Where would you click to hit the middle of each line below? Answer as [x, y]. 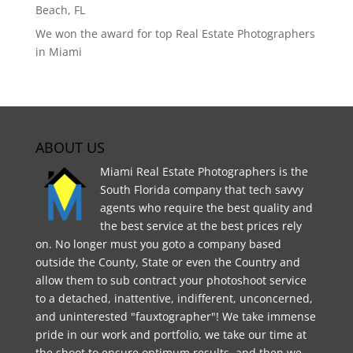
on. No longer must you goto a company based [158, 243]
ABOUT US [70, 147]
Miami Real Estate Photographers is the [204, 171]
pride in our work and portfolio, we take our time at [171, 334]
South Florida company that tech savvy [201, 189]
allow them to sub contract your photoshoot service [171, 280]
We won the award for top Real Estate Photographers [175, 33]
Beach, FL [60, 9]
